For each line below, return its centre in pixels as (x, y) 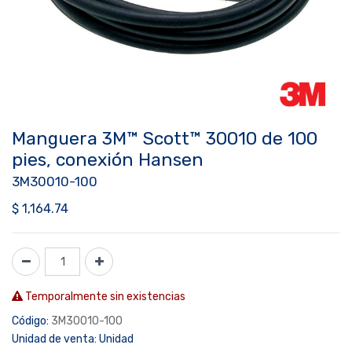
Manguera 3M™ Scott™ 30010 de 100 (165, 138)
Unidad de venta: (54, 339)
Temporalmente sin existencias (104, 297)
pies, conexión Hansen (108, 159)
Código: (30, 321)
